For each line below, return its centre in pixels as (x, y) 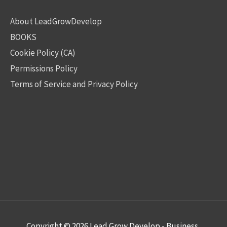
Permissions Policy (44, 69)
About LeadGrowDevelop (56, 22)
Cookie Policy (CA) (43, 53)
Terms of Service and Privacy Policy (74, 84)
